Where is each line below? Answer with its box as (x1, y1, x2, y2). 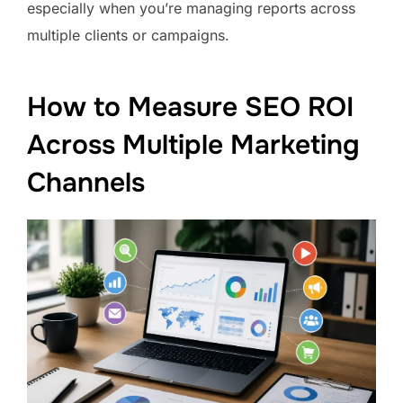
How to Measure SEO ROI (27, 90, 354, 125)
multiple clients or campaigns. (27, 26, 229, 45)
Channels (27, 166, 152, 201)
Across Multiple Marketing (27, 128, 360, 163)
